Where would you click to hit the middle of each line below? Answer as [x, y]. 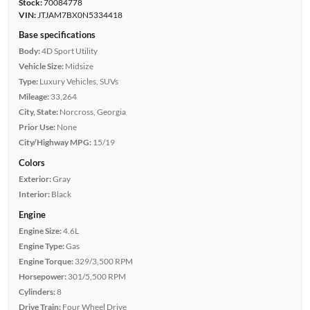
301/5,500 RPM [97, 276]
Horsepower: [42, 276]
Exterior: [35, 179]
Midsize [79, 66]
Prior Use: [37, 127]
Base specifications [57, 34]
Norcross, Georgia [92, 111]
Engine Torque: [46, 261]
